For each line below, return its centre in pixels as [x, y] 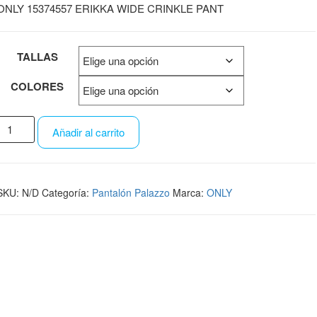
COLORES [38, 86]
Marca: [189, 192]
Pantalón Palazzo [131, 192]
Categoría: [67, 192]
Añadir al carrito [89, 132]
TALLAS [37, 57]
